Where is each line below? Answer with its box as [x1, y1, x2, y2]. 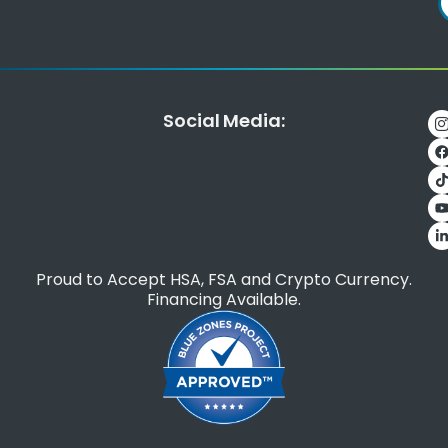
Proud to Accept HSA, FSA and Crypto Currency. [36, 267, 412, 291]
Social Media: [163, 107, 285, 133]
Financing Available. [147, 287, 301, 311]
